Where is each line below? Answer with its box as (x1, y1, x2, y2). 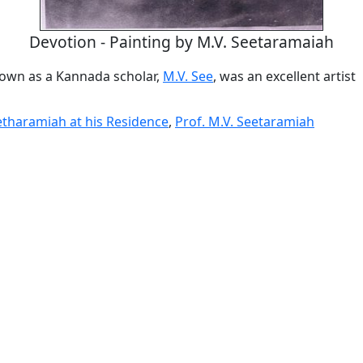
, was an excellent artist (213, 66, 356, 85)
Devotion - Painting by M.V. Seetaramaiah (29, 30, 334, 53)
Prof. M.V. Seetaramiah (175, 112, 314, 130)
